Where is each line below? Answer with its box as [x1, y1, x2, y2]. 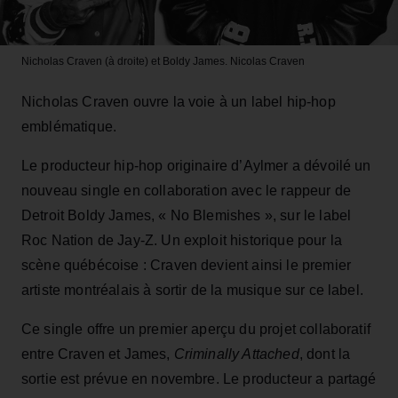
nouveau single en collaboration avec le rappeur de [21, 182, 352, 198]
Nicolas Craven [227, 54, 305, 68]
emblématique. [21, 118, 117, 134]
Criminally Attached [173, 346, 299, 362]
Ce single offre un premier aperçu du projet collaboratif [21, 321, 370, 337]
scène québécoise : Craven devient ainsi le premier [21, 257, 352, 273]
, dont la [298, 346, 351, 362]
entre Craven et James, [21, 346, 174, 362]
